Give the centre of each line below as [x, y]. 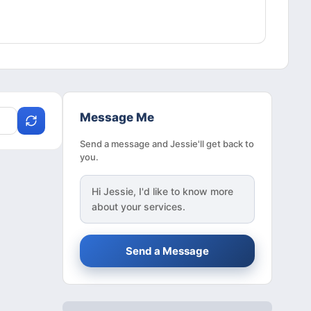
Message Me [117, 118]
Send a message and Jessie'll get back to [167, 144]
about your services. [138, 207]
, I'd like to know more [183, 192]
